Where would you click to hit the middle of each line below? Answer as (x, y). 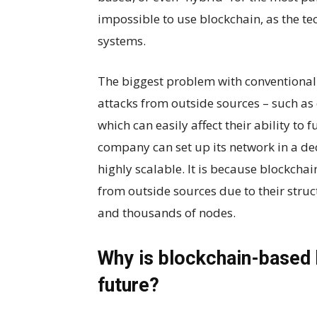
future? (128, 285)
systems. (123, 41)
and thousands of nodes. (167, 213)
